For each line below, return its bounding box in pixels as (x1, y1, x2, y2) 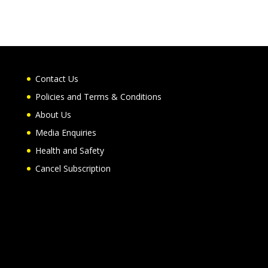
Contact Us (35, 72, 78, 84)
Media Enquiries (35, 126, 96, 138)
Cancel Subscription (35, 162, 111, 174)
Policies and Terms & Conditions (35, 90, 162, 102)
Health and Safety (35, 144, 104, 156)
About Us (35, 108, 71, 120)
